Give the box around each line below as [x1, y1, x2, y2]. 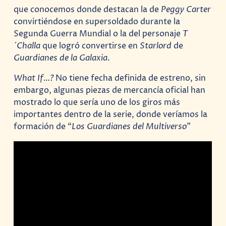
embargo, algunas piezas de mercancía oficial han [14, 85, 206, 96]
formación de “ [14, 121, 72, 133]
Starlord [140, 40, 172, 51]
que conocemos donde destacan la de [14, 4, 161, 15]
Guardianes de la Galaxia [14, 52, 108, 64]
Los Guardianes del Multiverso [72, 121, 187, 133]
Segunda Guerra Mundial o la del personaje [14, 28, 183, 39]
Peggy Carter [161, 4, 211, 15]
